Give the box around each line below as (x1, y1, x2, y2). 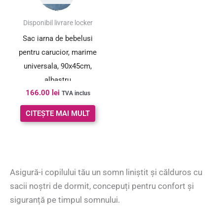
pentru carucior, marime (19, 47, 97, 57)
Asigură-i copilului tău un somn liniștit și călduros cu (10, 167, 202, 177)
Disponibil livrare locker (23, 19, 93, 28)
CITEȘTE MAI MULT (26, 109, 90, 118)
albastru (44, 75, 71, 84)
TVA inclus (61, 90, 90, 97)
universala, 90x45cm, (24, 61, 92, 71)
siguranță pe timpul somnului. (10, 194, 120, 205)
